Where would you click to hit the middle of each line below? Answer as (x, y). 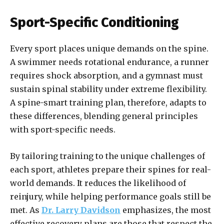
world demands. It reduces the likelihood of (98, 183)
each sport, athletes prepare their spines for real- (110, 170)
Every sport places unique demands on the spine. (109, 49)
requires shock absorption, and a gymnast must (106, 76)
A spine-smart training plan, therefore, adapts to (108, 103)
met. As (26, 210)
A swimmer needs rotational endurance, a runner (109, 62)
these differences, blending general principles (104, 116)
